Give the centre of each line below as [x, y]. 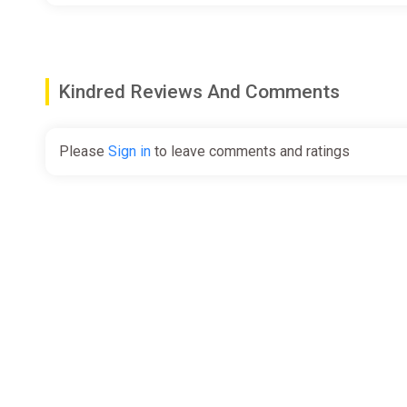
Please [84, 151]
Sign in [129, 151]
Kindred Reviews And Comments [199, 91]
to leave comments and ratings [250, 151]
